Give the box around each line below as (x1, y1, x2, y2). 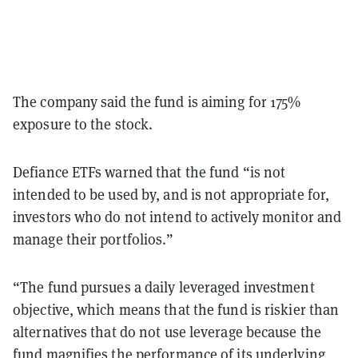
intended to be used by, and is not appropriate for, (13, 185, 330, 204)
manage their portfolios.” (13, 229, 174, 249)
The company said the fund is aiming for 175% (13, 92, 301, 111)
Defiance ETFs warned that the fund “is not (13, 162, 286, 181)
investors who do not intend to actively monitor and (13, 207, 342, 226)
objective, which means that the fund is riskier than (13, 300, 340, 319)
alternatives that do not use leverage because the (13, 322, 321, 341)
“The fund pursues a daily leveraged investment (13, 277, 315, 296)
